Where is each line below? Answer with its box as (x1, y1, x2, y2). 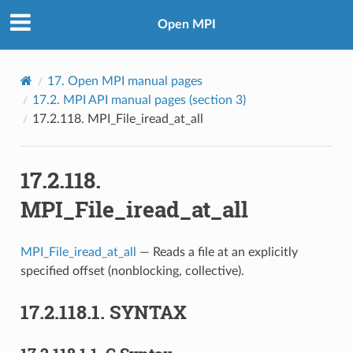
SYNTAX (109, 299, 187, 325)
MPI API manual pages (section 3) (62, 93, 246, 106)
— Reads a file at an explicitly (136, 245, 298, 258)
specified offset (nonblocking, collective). (20, 264, 244, 277)
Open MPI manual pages (67, 74, 203, 87)
